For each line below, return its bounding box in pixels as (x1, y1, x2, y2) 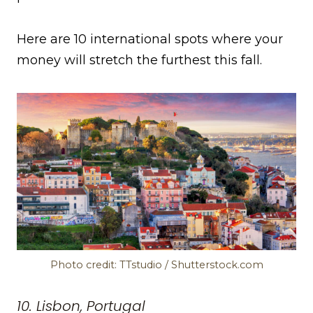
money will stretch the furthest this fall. (17, 52, 262, 68)
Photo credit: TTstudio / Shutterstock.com (50, 258, 263, 271)
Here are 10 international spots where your (17, 31, 283, 47)
